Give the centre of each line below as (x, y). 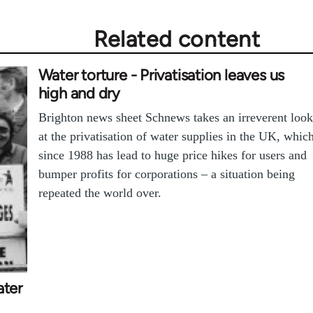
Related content (177, 39)
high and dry (79, 93)
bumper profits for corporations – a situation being (166, 174)
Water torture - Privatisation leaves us (161, 75)
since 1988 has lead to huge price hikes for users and (172, 155)
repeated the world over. (100, 193)
